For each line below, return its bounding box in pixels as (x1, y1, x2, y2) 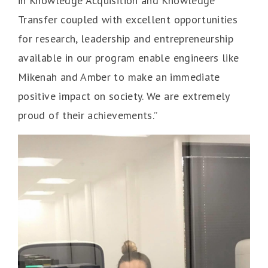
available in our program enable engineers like (18, 51, 239, 65)
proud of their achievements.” (18, 108, 158, 123)
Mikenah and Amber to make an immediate (18, 70, 220, 84)
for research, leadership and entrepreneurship (18, 32, 234, 46)
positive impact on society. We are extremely (18, 89, 230, 103)
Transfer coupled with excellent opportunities (18, 13, 238, 27)
